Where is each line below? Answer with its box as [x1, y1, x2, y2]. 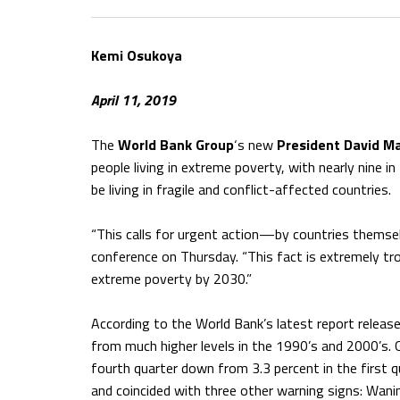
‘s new [234, 134, 277, 155]
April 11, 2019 [91, 89, 176, 111]
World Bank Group [118, 134, 234, 155]
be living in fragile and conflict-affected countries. [91, 179, 395, 200]
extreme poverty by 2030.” [91, 268, 252, 289]
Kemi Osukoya [91, 45, 182, 66]
